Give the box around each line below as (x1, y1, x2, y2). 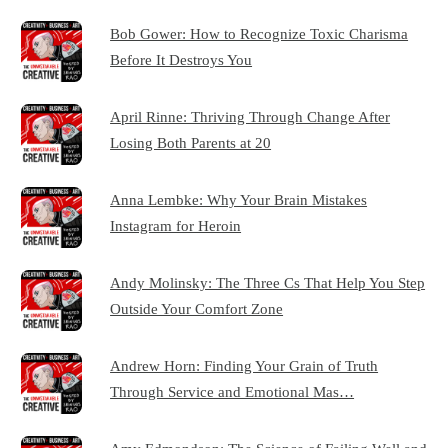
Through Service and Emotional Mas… (110, 383, 355, 401)
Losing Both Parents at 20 (110, 134, 272, 152)
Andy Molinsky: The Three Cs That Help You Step (110, 274, 426, 292)
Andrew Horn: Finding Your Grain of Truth (110, 357, 379, 375)
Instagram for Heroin (110, 217, 242, 235)
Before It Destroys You (110, 51, 253, 69)
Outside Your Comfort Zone (110, 300, 284, 318)
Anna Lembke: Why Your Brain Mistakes (110, 191, 368, 209)
